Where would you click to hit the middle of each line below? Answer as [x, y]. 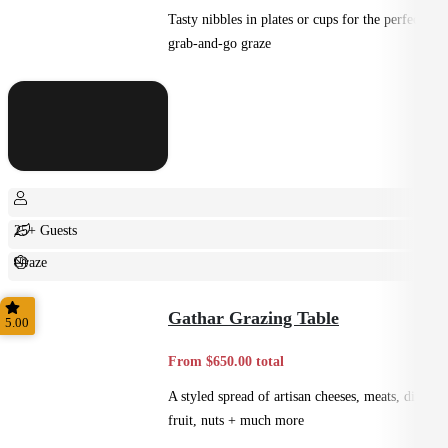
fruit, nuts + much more [236, 420]
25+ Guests [46, 230]
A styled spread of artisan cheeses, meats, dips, [299, 396]
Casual [33, 293]
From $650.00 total [226, 361]
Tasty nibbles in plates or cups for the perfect [295, 18]
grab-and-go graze [219, 42]
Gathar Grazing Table [253, 318]
